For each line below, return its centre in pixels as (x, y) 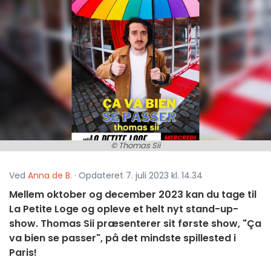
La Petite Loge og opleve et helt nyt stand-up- (124, 209)
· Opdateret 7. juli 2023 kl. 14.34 (137, 176)
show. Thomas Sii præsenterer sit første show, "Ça (135, 224)
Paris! (23, 253)
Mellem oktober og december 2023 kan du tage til (133, 195)
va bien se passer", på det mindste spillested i (122, 238)
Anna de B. (50, 176)
